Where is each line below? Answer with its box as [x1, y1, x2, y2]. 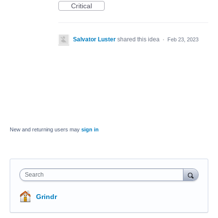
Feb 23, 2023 [167, 36, 199, 42]
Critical [71, 2, 92, 10]
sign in [81, 127, 99, 132]
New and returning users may [10, 127, 81, 132]
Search [25, 171, 44, 178]
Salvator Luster [73, 36, 116, 43]
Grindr [36, 193, 57, 200]
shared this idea [117, 36, 161, 43]
